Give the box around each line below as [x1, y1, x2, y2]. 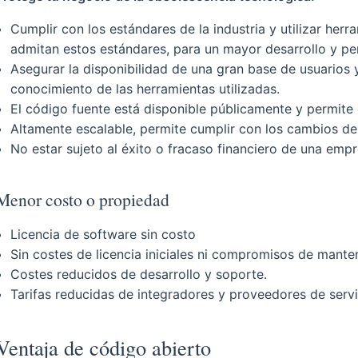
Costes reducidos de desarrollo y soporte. [10, 265, 268, 282]
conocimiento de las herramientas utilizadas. [10, 80, 280, 97]
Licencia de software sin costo [10, 225, 197, 242]
